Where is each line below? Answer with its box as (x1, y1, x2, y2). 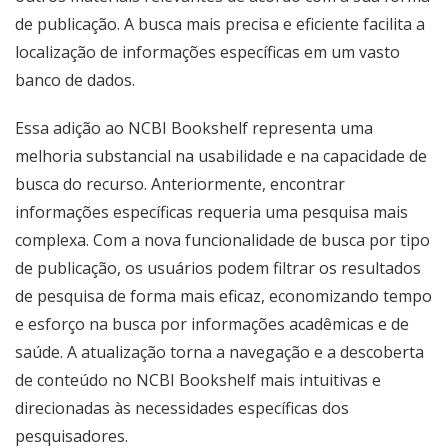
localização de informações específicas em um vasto (15, 41, 400, 63)
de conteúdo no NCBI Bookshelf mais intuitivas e (15, 369, 381, 391)
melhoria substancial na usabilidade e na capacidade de (15, 145, 427, 167)
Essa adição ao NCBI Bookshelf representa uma (15, 117, 373, 139)
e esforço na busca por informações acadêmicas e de (15, 313, 409, 335)
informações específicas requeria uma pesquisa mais (15, 201, 408, 223)
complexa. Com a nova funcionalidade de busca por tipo (15, 229, 430, 251)
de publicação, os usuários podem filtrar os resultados (15, 257, 421, 279)
